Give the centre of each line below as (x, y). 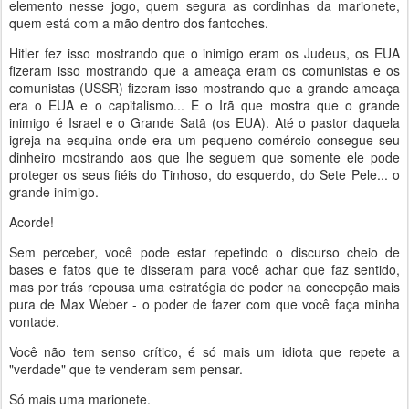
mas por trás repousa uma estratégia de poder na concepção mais (204, 287)
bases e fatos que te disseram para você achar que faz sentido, (204, 269)
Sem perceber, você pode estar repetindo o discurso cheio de (204, 252)
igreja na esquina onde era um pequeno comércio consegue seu (204, 140)
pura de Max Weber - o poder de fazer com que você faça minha (204, 304)
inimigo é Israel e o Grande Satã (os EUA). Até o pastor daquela (204, 122)
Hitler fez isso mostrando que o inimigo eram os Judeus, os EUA (204, 53)
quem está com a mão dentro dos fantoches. (139, 23)
